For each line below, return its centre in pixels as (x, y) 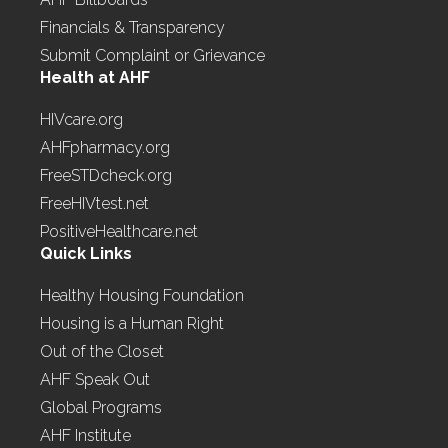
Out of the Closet (102, 352)
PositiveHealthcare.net (119, 232)
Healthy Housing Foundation (142, 296)
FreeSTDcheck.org (106, 176)
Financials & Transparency (133, 28)
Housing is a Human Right (132, 324)
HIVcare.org (82, 120)
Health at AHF (95, 78)
